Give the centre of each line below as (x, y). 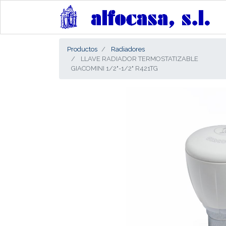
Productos (82, 49)
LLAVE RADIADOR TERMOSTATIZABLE (139, 59)
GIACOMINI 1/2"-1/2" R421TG (115, 68)
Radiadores (128, 49)
